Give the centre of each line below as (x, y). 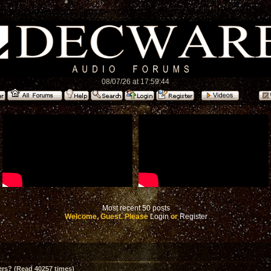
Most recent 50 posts (136, 208)
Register (194, 217)
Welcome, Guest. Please (107, 217)
